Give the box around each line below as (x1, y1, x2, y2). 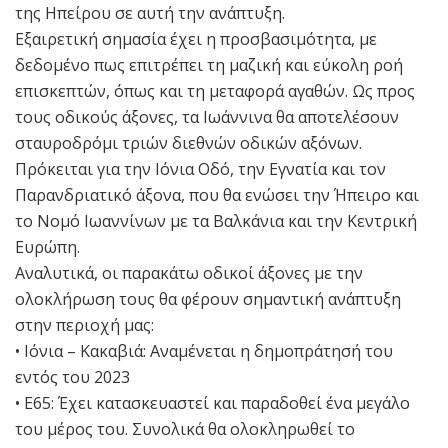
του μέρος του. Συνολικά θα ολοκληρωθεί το (15, 417, 355, 440)
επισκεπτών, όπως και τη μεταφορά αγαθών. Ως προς (15, 79, 415, 102)
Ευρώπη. (15, 235, 80, 258)
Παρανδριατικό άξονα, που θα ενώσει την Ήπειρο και (15, 183, 419, 206)
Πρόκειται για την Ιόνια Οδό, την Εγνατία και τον (15, 157, 386, 180)
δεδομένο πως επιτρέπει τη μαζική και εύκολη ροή (15, 53, 403, 76)
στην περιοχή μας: (15, 313, 154, 336)
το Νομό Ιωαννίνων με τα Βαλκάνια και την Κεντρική (15, 209, 417, 232)
